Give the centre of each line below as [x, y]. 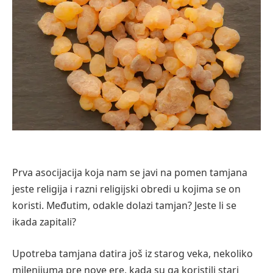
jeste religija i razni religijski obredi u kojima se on [126, 189]
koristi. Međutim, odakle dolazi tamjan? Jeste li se [124, 206]
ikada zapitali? [44, 222]
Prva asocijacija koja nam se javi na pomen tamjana [130, 173]
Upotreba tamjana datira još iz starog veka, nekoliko [133, 253]
